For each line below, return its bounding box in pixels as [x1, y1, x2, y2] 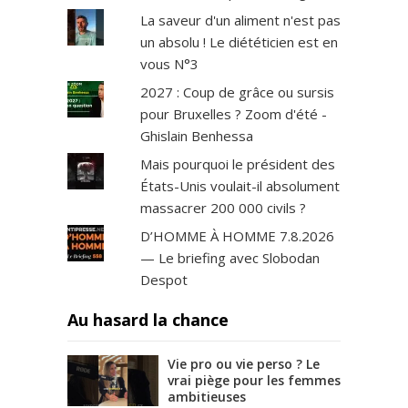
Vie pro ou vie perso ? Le [168, 354, 320, 372]
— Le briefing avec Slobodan [139, 248, 320, 267]
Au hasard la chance [67, 308, 229, 331]
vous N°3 [139, 54, 199, 73]
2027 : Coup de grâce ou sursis [139, 82, 334, 101]
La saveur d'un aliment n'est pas [139, 10, 341, 29]
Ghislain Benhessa [139, 126, 253, 145]
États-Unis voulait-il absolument [139, 176, 340, 195]
